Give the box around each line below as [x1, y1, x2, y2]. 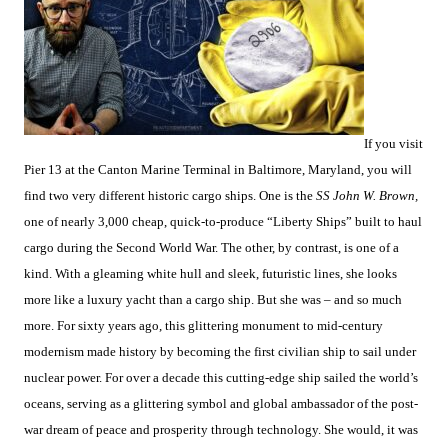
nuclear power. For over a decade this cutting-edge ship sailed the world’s [24, 370, 418, 386]
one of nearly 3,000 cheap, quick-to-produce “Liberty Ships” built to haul [24, 214, 422, 230]
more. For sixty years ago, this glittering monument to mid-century [24, 318, 383, 334]
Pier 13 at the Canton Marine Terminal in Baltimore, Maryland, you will [24, 162, 412, 178]
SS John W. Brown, [316, 188, 418, 204]
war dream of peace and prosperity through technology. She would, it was [24, 422, 418, 438]
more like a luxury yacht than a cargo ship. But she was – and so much [24, 292, 402, 308]
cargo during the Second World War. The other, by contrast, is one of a [24, 240, 399, 256]
